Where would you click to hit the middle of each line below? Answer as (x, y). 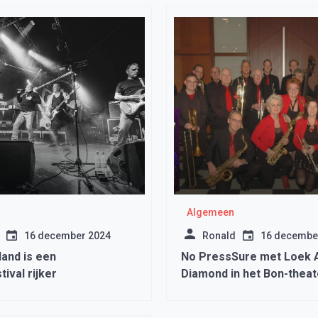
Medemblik (210, 291)
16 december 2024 (67, 236)
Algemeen (210, 212)
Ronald (219, 236)
